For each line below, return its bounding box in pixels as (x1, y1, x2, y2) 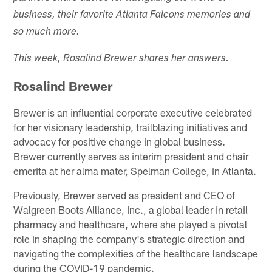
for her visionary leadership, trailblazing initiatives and (13, 120, 248, 133)
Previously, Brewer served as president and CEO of (13, 188, 236, 201)
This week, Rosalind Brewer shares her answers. (13, 53, 229, 64)
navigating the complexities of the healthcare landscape (13, 246, 259, 259)
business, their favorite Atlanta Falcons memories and (13, 10, 251, 21)
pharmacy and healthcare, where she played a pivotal (13, 217, 248, 230)
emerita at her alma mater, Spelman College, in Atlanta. (13, 164, 257, 177)
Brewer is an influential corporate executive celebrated (13, 106, 253, 118)
